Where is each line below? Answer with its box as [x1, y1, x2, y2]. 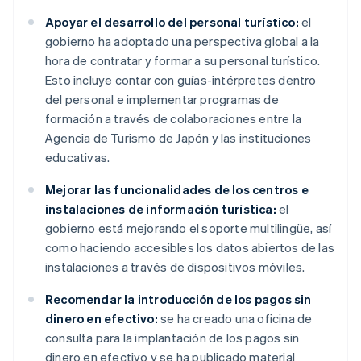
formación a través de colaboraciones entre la [45, 110, 302, 127]
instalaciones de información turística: [45, 201, 276, 218]
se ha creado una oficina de [157, 310, 313, 327]
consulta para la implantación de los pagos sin [45, 330, 300, 346]
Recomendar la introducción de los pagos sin [45, 291, 312, 308]
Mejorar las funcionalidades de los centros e [45, 181, 309, 198]
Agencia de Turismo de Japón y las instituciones [45, 130, 312, 147]
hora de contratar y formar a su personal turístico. [45, 52, 321, 69]
